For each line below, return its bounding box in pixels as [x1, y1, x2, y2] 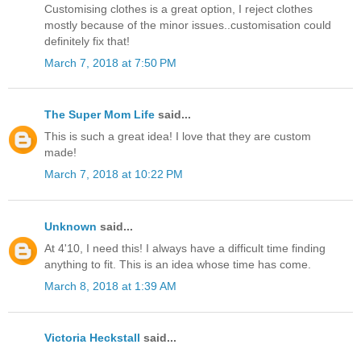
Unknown [44, 219, 97, 233]
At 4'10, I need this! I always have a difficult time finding [44, 241, 326, 255]
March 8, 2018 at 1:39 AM [44, 279, 176, 293]
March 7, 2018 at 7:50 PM [44, 56, 176, 69]
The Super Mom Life [44, 108, 155, 122]
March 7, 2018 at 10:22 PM [44, 168, 183, 181]
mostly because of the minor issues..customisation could [44, 18, 331, 31]
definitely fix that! [44, 34, 130, 48]
